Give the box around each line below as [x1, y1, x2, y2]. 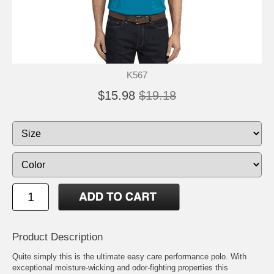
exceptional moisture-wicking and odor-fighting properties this [12, 262, 228, 272]
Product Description [12, 231, 103, 243]
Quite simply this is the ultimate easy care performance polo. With [12, 251, 246, 261]
